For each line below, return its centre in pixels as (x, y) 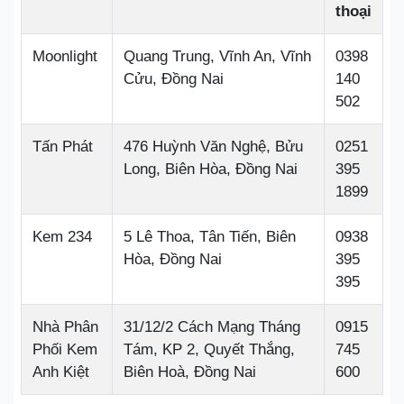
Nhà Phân (65, 326)
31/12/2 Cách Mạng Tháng (212, 326)
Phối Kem (65, 349)
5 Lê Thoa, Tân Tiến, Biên (210, 236)
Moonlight (65, 56)
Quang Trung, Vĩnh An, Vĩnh (217, 56)
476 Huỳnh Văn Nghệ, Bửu (213, 146)
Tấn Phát (63, 146)
